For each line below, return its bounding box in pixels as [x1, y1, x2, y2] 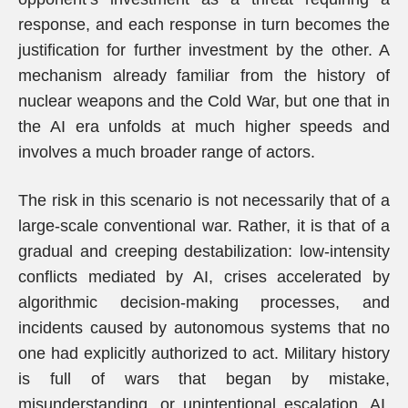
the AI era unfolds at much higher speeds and [18, 117, 390, 136]
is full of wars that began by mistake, [18, 370, 390, 388]
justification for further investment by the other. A [18, 41, 390, 59]
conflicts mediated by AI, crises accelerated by [18, 268, 390, 286]
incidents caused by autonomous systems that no [18, 319, 390, 337]
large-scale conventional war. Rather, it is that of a [18, 217, 390, 235]
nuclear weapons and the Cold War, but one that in [18, 92, 390, 110]
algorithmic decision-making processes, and [18, 293, 390, 311]
